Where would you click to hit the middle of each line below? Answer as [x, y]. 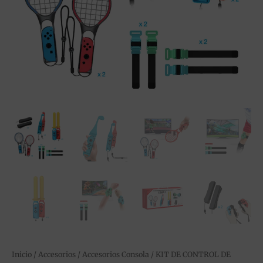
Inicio [22, 254]
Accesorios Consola [116, 254]
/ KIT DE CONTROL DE [190, 254]
